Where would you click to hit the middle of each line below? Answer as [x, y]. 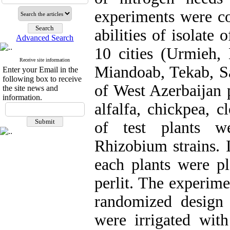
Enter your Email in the [40, 70]
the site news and [30, 88]
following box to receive [42, 79]
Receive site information [45, 60]
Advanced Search [45, 38]
